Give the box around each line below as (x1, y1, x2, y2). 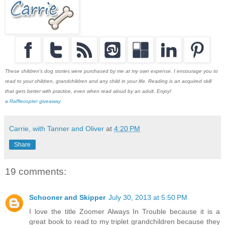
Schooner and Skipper (29, 193, 105, 202)
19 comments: (5, 166, 66, 177)
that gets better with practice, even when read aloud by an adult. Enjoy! (5, 88, 171, 94)
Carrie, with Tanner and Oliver (9, 124, 104, 133)
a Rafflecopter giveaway (5, 98, 61, 104)
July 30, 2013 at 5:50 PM (108, 193, 187, 202)
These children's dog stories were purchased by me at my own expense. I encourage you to (5, 68, 218, 74)
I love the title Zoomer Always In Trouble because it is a (29, 207, 220, 216)
